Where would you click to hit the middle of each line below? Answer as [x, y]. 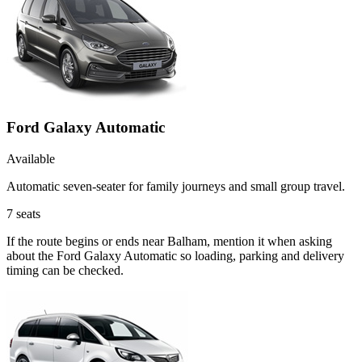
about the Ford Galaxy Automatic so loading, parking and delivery [175, 256]
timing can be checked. [65, 271]
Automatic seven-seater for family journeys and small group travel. [176, 187]
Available [31, 159]
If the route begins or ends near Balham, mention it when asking [169, 242]
